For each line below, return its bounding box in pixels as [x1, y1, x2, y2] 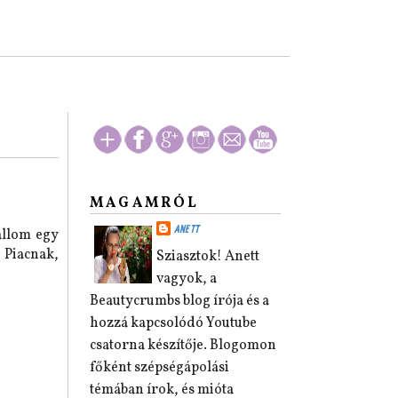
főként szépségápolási [90, 358, 229, 378]
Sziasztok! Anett [156, 247, 259, 267]
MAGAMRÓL [90, 194, 200, 213]
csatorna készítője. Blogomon [90, 336, 276, 355]
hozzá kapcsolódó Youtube [90, 314, 257, 333]
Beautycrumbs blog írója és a [90, 291, 269, 311]
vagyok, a [156, 269, 217, 289]
